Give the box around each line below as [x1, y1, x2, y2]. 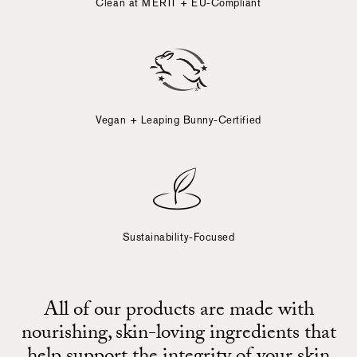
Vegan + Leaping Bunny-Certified [96, 114, 261, 126]
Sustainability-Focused [122, 231, 235, 243]
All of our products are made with [43, 295, 314, 329]
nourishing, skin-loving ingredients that [21, 318, 336, 352]
